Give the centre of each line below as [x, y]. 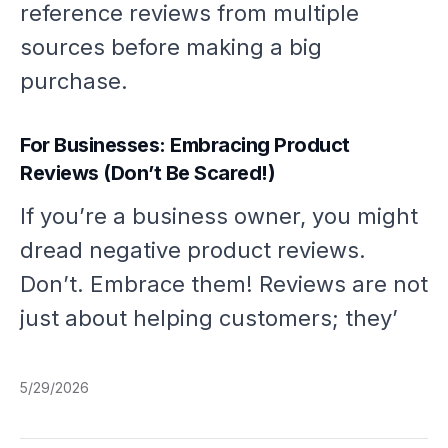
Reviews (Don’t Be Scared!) [147, 173]
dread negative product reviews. [193, 250]
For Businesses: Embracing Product [185, 145]
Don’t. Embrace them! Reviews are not [224, 284]
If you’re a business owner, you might [219, 216]
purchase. [74, 81]
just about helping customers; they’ [209, 318]
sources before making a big [171, 47]
